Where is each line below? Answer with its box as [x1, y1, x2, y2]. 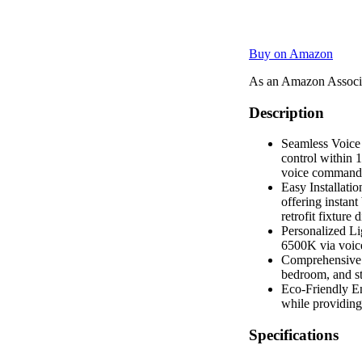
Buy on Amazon [249, 46, 333, 61]
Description [249, 103, 324, 121]
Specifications [249, 326, 339, 344]
